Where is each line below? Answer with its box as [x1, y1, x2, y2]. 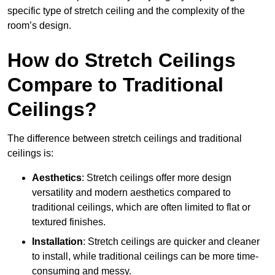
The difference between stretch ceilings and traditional [7, 133, 242, 144]
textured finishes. [32, 216, 106, 227]
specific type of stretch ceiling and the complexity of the [7, 5, 245, 16]
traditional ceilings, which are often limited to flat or [32, 201, 250, 212]
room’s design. [7, 20, 71, 31]
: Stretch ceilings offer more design [82, 172, 231, 183]
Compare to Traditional [7, 73, 223, 96]
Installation [32, 236, 83, 247]
